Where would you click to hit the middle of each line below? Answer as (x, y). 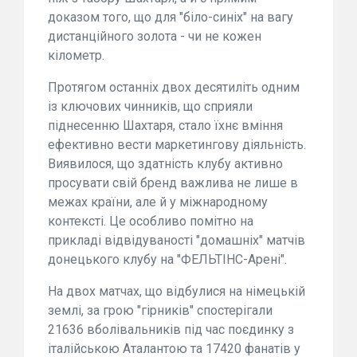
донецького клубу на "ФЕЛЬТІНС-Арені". (167, 259)
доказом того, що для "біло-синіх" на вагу (171, 17)
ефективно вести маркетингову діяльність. (177, 144)
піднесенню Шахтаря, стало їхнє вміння (165, 125)
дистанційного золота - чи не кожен (155, 36)
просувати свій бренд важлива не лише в (173, 182)
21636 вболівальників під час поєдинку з (171, 329)
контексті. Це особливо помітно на (151, 221)
